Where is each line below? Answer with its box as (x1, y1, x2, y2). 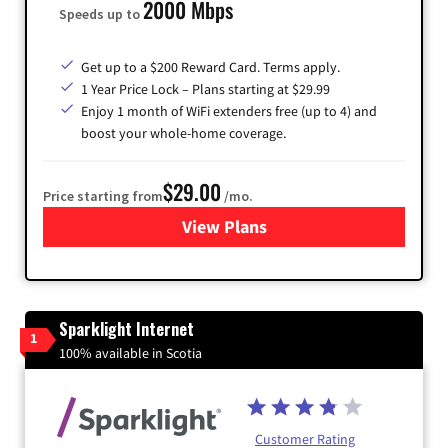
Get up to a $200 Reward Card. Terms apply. (81, 57, 340, 76)
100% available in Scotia (59, 343, 202, 362)
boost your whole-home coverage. (81, 123, 286, 142)
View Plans (181, 214, 267, 238)
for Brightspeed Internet (223, 214, 415, 238)
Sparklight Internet (59, 316, 194, 341)
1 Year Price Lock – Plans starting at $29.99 (81, 79, 330, 98)
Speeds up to (59, 4, 143, 23)
